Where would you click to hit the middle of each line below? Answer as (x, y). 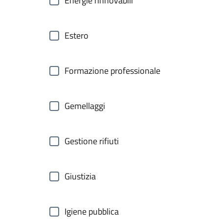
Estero (77, 35)
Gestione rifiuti (92, 141)
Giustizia (80, 176)
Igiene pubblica (92, 211)
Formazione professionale (112, 71)
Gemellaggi (85, 106)
